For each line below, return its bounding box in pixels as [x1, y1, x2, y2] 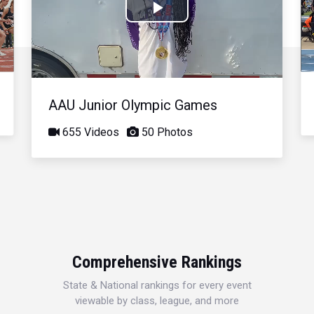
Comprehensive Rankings [72, 252, 242, 272]
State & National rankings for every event [62, 278, 252, 292]
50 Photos [139, 125, 193, 139]
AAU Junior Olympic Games [48, 96, 218, 114]
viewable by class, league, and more [75, 294, 239, 307]
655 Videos [60, 125, 120, 139]
